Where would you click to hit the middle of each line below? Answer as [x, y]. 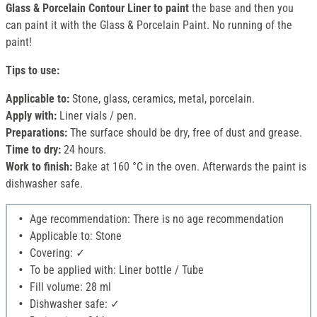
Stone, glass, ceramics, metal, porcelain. [162, 99]
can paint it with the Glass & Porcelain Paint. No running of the [149, 25]
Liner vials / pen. [97, 116]
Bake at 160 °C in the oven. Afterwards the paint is [189, 167]
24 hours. [83, 150]
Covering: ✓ [56, 253]
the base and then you [241, 8]
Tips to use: [33, 71]
